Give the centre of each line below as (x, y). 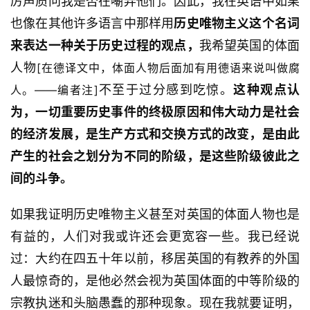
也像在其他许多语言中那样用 (92, 24)
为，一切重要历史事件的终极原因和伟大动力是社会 (155, 112)
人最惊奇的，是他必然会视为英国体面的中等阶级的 (155, 281)
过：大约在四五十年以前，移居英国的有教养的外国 (155, 259)
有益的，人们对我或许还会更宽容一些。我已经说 (155, 237)
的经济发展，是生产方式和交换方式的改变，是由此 (155, 134)
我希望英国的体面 (249, 46)
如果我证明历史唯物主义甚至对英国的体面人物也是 (155, 215)
